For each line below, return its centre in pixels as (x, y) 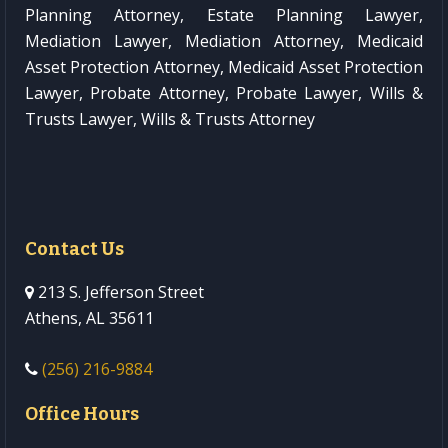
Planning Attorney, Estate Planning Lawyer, (224, 15)
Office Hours (82, 414)
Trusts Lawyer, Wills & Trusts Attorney (170, 119)
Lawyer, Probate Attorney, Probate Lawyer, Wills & (224, 93)
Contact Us (74, 249)
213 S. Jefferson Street (119, 292)
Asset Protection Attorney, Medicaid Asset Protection (224, 67)
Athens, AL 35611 (89, 318)
